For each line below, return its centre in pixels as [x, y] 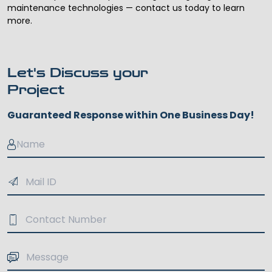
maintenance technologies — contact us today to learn [126, 8]
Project [36, 90]
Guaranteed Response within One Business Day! [131, 115]
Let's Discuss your [78, 73]
